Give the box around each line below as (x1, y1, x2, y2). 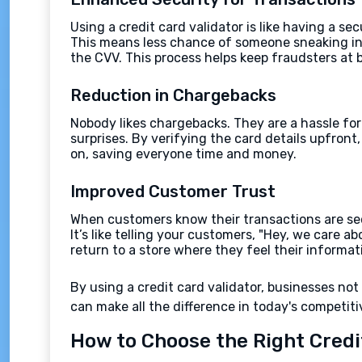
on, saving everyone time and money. (70, 146, 297, 162)
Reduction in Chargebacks (70, 86, 276, 105)
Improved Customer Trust (70, 182, 276, 201)
